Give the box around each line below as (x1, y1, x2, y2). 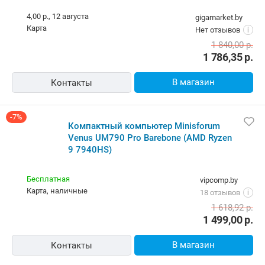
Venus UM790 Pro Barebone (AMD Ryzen (68, 132, 232, 144)
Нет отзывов (195, 25, 240, 35)
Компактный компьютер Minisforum (68, 121, 220, 132)
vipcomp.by (200, 176, 238, 185)
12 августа (52, 12, 89, 21)
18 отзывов (200, 188, 240, 198)
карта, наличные (31, 186, 88, 196)
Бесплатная (27, 174, 70, 184)
